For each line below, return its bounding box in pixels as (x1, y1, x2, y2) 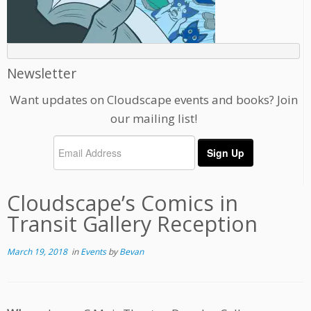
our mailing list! (110, 110, 197, 127)
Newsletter (7, 64, 76, 83)
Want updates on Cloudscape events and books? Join (9, 92, 298, 108)
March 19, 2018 (7, 246, 67, 258)
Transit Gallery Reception (7, 210, 258, 239)
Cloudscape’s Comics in (7, 189, 238, 218)
